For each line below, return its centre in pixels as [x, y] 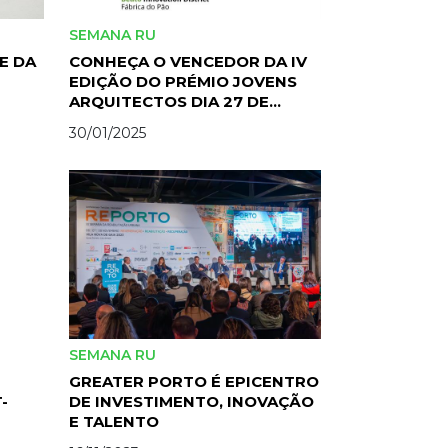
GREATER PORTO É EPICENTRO [193, 381]
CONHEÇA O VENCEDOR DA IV [187, 62]
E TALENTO [113, 421]
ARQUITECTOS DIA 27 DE [168, 102]
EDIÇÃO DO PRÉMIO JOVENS [182, 82]
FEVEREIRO [114, 122]
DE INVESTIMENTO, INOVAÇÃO [191, 401]
